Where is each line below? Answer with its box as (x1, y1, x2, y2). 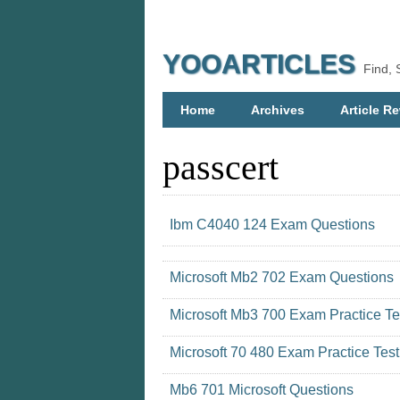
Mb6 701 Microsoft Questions (170, 382, 354, 397)
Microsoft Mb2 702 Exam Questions (170, 270, 394, 285)
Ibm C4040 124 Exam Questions (170, 217, 375, 232)
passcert (162, 147, 279, 187)
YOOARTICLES (162, 49, 355, 79)
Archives (251, 103, 304, 117)
